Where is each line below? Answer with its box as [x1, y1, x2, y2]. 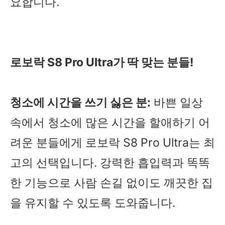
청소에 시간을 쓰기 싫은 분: [10, 95, 151, 110]
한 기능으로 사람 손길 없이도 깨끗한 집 [10, 176, 213, 190]
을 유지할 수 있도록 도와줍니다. [10, 196, 175, 210]
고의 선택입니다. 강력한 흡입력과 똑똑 [10, 156, 210, 170]
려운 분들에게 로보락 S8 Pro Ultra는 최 [10, 136, 215, 150]
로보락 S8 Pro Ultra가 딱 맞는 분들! [10, 55, 196, 70]
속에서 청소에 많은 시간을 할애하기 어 [10, 116, 210, 130]
